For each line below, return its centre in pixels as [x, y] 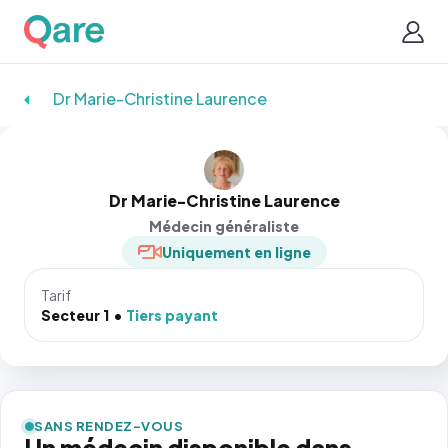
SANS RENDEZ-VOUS [109, 426]
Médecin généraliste [224, 226]
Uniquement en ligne [236, 252]
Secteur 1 [75, 315]
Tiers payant [172, 315]
